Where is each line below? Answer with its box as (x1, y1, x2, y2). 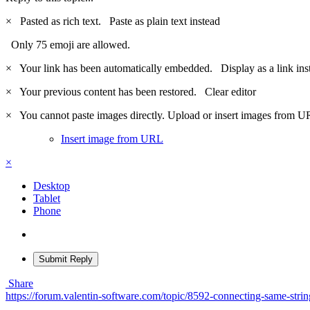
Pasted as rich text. (15, 15, 109, 27)
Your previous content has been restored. (15, 85, 205, 98)
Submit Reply (39, 253, 93, 264)
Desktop (33, 179, 70, 192)
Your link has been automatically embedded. (15, 62, 221, 74)
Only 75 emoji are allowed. (6, 38, 130, 51)
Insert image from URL (61, 132, 163, 145)
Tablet (33, 192, 60, 204)
